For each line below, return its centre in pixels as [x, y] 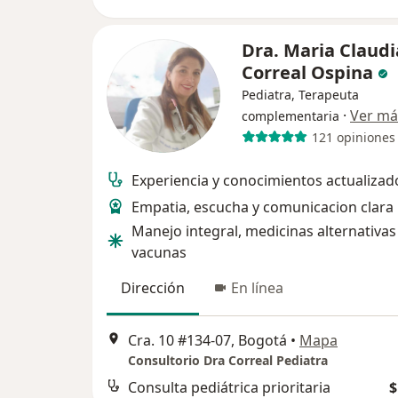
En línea [257, 288]
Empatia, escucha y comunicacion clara [263, 207]
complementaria [291, 116]
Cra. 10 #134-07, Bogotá [207, 341]
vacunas [159, 252]
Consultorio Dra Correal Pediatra [228, 361]
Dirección [153, 288]
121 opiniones [353, 137]
